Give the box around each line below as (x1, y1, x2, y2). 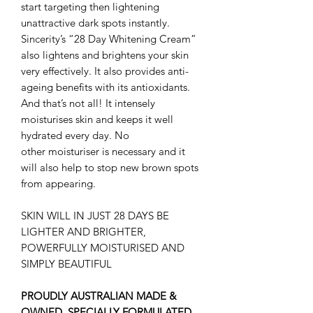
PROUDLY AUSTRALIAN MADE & (21, 289, 177, 303)
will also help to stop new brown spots (21, 161, 198, 175)
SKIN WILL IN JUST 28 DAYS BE (21, 209, 169, 223)
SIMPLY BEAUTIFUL (21, 257, 112, 271)
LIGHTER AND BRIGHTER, (21, 225, 146, 239)
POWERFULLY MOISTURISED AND (21, 241, 184, 255)
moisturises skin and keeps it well (21, 112, 173, 126)
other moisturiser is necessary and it (21, 145, 185, 159)
